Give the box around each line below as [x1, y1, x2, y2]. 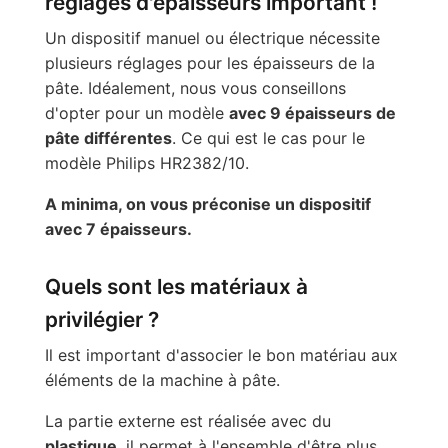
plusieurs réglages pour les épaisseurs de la [44, 52, 375, 73]
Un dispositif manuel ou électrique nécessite [44, 27, 380, 48]
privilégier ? [44, 307, 159, 333]
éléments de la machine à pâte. [44, 369, 280, 390]
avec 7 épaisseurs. [44, 218, 192, 239]
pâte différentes [44, 127, 172, 148]
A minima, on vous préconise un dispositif [44, 193, 371, 214]
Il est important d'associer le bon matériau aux [44, 344, 398, 365]
